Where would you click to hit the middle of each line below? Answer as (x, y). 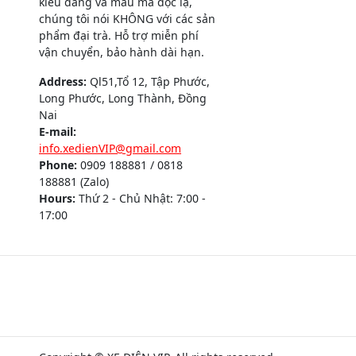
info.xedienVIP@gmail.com (110, 149)
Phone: (58, 165)
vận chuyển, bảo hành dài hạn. (122, 52)
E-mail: (58, 132)
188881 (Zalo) (74, 182)
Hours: (57, 199)
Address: (63, 82)
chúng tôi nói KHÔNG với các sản (127, 19)
